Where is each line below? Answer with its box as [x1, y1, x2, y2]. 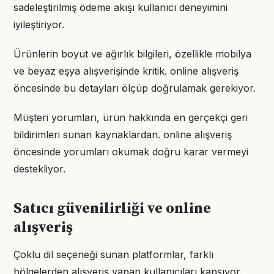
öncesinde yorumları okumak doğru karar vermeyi [13, 146, 248, 158]
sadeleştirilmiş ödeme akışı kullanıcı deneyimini [13, 1, 228, 13]
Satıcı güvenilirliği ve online [13, 199, 211, 218]
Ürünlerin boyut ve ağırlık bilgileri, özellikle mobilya [13, 48, 251, 60]
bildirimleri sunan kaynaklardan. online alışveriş [13, 128, 232, 141]
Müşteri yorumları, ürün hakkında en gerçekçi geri [13, 111, 248, 124]
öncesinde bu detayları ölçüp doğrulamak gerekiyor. [13, 82, 256, 94]
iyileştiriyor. [13, 18, 64, 31]
